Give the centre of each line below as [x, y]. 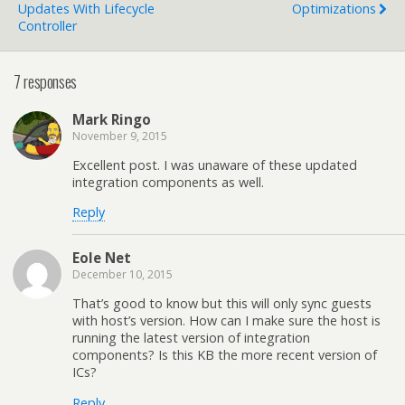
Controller [47, 26]
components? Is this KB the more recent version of [225, 355]
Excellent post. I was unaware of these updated [215, 165]
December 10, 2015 [122, 274]
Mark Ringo [112, 119]
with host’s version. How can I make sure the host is [226, 321]
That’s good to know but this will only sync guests [222, 304]
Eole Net [102, 257]
